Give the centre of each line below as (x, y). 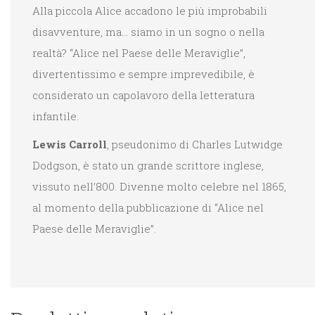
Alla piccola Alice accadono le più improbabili (150, 11)
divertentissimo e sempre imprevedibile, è (143, 74)
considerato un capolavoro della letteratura (143, 95)
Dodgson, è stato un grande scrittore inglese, (148, 166)
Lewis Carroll (70, 144)
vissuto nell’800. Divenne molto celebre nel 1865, (159, 187)
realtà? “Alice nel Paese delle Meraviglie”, (139, 53)
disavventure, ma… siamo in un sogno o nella (148, 32)
